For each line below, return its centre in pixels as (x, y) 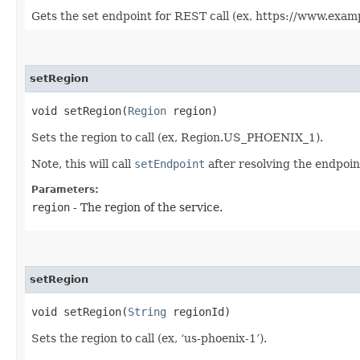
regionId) (198, 311)
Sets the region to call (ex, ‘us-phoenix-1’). (149, 338)
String (147, 311)
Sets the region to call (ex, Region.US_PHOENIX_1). (177, 137)
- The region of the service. (146, 207)
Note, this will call (83, 164)
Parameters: (65, 189)
